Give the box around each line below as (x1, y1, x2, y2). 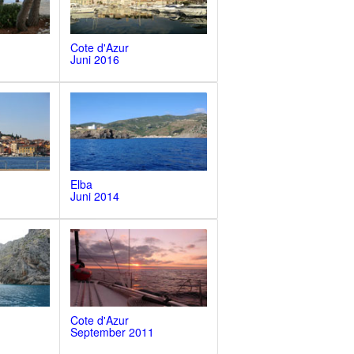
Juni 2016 (70, 51, 119, 67)
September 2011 (70, 324, 154, 341)
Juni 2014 (70, 187, 119, 204)
